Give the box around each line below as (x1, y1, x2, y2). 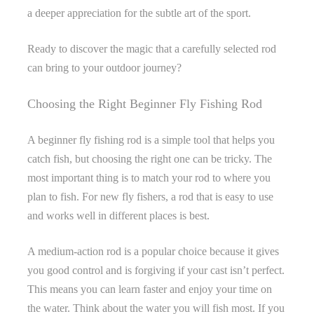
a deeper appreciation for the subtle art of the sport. (27, 6, 251, 19)
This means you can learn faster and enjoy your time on (27, 282, 272, 295)
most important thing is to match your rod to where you (27, 171, 271, 184)
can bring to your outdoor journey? (27, 61, 182, 74)
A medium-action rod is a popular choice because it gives (27, 245, 279, 257)
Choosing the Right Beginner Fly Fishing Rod (27, 96, 262, 111)
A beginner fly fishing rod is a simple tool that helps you (27, 133, 275, 146)
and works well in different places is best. (27, 209, 210, 221)
